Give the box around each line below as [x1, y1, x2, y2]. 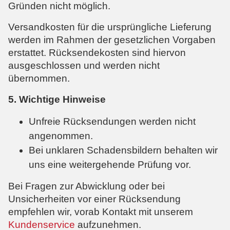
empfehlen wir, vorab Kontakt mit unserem [8, 206, 193, 217]
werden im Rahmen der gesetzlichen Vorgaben [8, 34, 216, 45]
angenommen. [29, 130, 93, 141]
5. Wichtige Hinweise [8, 93, 106, 105]
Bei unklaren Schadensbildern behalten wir [29, 144, 218, 156]
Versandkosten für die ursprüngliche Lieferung [8, 21, 212, 32]
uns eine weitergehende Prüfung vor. [29, 159, 191, 170]
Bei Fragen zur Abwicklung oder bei [8, 180, 165, 191]
